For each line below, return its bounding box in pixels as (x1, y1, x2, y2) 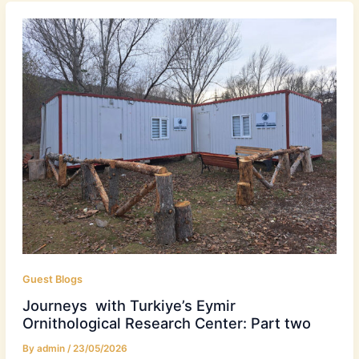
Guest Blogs (22, 273, 83, 286)
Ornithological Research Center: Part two (22, 314, 311, 333)
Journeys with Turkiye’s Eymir (22, 296, 236, 315)
